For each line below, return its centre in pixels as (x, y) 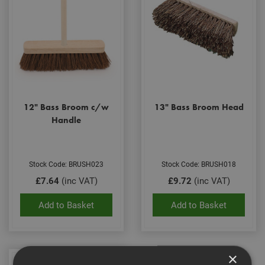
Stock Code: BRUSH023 (66, 164)
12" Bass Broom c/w (66, 107)
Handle (66, 120)
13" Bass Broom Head (199, 107)
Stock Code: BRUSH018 (199, 164)
